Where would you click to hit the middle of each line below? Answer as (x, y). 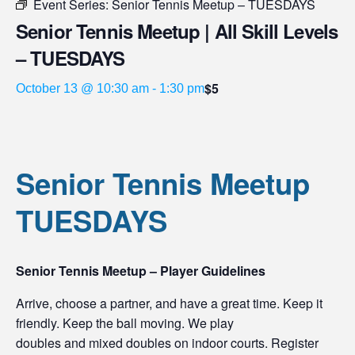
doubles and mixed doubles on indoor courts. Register (167, 343)
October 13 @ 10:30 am (82, 89)
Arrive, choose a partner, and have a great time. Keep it (169, 303)
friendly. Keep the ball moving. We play (125, 323)
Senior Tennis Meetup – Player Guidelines (141, 271)
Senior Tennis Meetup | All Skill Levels (177, 31)
